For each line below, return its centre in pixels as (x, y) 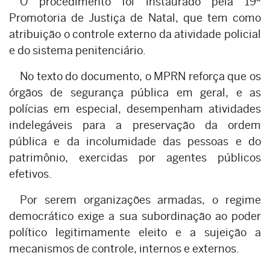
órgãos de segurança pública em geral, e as (135, 92)
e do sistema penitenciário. (77, 50)
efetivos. (30, 174)
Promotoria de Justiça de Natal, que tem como (135, 17)
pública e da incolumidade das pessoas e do (135, 141)
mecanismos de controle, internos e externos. (124, 248)
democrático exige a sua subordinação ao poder (135, 216)
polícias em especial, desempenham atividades (135, 108)
